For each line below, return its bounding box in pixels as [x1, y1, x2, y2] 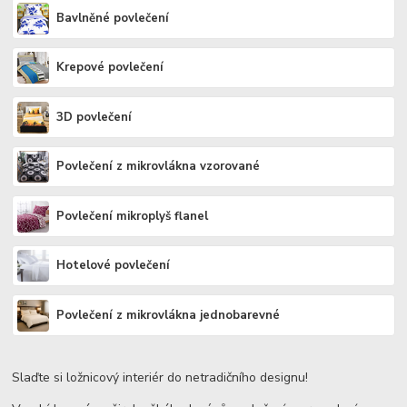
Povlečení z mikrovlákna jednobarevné [56, 306, 281, 323]
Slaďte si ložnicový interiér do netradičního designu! [12, 368, 309, 386]
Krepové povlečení [56, 59, 164, 76]
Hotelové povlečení [56, 257, 171, 274]
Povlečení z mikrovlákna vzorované [56, 158, 261, 175]
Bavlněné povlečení [56, 9, 170, 26]
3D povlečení [56, 108, 133, 125]
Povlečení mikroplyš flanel [56, 207, 209, 224]
